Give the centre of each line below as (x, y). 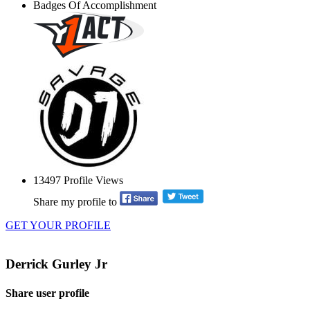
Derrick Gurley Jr (56, 264)
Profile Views (92, 181)
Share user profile (47, 293)
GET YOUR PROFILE (58, 225)
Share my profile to (75, 201)
